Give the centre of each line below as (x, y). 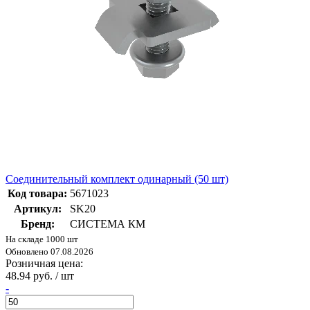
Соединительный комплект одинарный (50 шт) (117, 179)
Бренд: (37, 224)
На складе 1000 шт (42, 239)
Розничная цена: (44, 264)
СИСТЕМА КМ (108, 224)
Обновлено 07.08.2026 (49, 252)
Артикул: (37, 209)
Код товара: (37, 194)
